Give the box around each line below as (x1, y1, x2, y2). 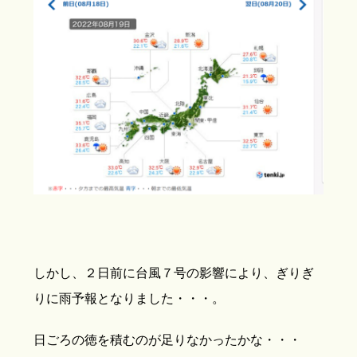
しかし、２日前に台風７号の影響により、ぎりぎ (33, 265, 315, 280)
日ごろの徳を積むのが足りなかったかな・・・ (33, 332, 302, 347)
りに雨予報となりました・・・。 (33, 291, 226, 305)
